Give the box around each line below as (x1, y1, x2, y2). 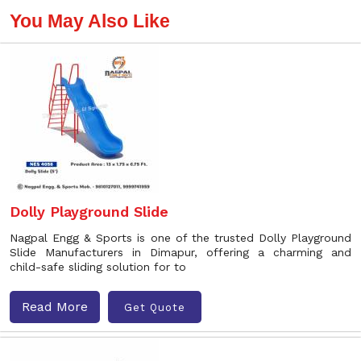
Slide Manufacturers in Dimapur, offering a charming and (10, 246, 351, 259)
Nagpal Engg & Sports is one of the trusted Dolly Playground (10, 231, 351, 244)
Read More (22, 299, 88, 314)
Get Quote (124, 301, 185, 313)
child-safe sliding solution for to (10, 260, 186, 273)
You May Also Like (10, 10, 170, 31)
